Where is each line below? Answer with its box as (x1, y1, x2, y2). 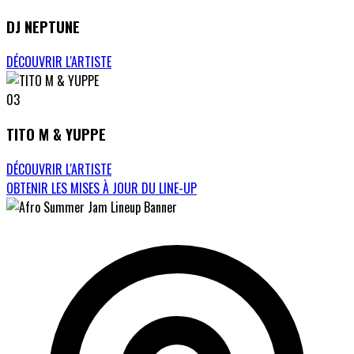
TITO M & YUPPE (6, 123, 106, 145)
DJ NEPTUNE (6, 15, 80, 37)
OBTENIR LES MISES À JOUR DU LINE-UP (6, 178, 197, 198)
